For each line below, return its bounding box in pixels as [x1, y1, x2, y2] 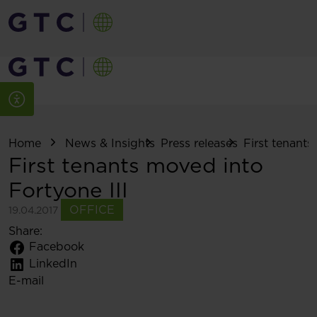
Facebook [29, 240, 84, 254]
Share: [8, 224, 42, 238]
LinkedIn [29, 257, 77, 271]
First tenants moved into [8, 153, 263, 178]
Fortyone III [8, 178, 128, 202]
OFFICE [69, 203, 115, 217]
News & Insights [65, 137, 155, 150]
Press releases [161, 137, 238, 150]
